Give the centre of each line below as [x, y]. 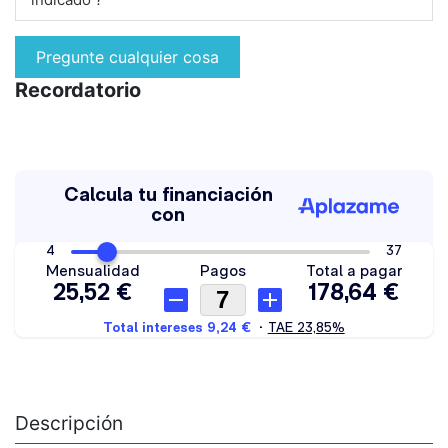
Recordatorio [78, 90]
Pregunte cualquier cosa [127, 57]
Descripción [69, 423]
